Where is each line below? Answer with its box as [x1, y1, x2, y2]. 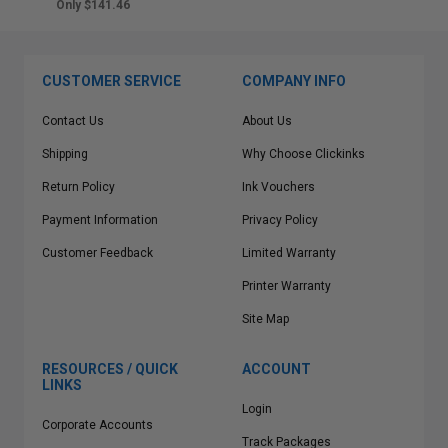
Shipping [42, 147, 88, 161]
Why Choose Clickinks [242, 147, 365, 161]
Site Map [242, 312, 289, 326]
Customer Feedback [42, 246, 153, 260]
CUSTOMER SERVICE [42, 73, 181, 89]
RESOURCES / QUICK [42, 361, 178, 377]
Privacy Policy [242, 213, 318, 227]
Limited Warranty [242, 246, 336, 260]
